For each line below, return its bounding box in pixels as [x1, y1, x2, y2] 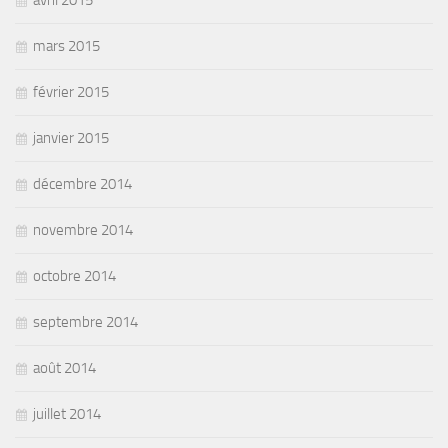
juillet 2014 [33, 405, 101, 424]
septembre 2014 [33, 313, 138, 332]
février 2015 [33, 83, 109, 102]
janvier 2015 [33, 129, 109, 148]
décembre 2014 [33, 175, 132, 194]
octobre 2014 [33, 267, 116, 286]
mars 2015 [33, 37, 100, 56]
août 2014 [33, 359, 96, 378]
